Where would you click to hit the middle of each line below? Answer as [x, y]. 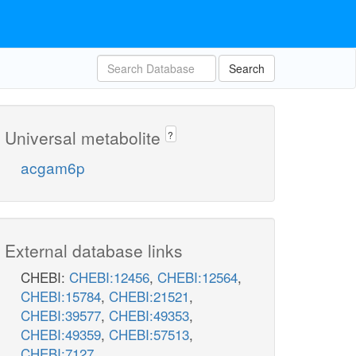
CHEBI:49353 [149, 315]
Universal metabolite [85, 137]
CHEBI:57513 [149, 335]
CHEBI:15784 [61, 296]
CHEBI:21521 [149, 296]
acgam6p [53, 168]
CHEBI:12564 [197, 277]
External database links [94, 251]
